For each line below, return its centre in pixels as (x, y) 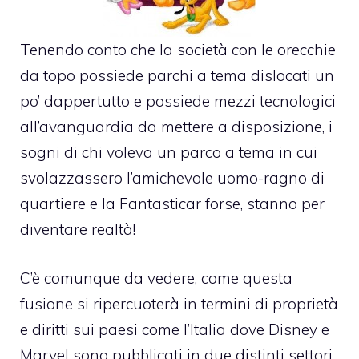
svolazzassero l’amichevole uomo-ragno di (172, 178)
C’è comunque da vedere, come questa (156, 278)
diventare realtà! (78, 230)
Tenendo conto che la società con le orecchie (178, 50)
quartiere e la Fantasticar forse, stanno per (172, 204)
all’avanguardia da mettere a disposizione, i (176, 127)
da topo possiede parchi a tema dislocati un (177, 76)
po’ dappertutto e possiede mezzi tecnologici (178, 101)
